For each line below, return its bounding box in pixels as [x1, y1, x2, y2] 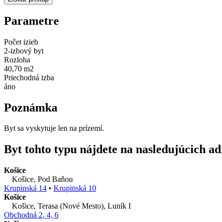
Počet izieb [4, 37, 38, 46]
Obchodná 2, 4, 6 [4, 211, 58, 220]
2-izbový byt [4, 46, 44, 55]
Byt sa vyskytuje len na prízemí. [4, 124, 104, 133]
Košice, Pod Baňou [4, 175, 73, 184]
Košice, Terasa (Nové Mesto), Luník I [4, 202, 131, 211]
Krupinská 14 [4, 184, 47, 193]
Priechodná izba [4, 73, 54, 82]
